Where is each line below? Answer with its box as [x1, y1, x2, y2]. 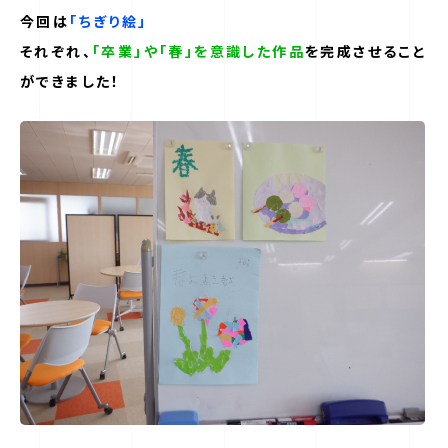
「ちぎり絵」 [69, 11, 148, 31]
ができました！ [20, 71, 121, 91]
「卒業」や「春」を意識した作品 [92, 41, 305, 61]
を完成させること [305, 41, 428, 61]
